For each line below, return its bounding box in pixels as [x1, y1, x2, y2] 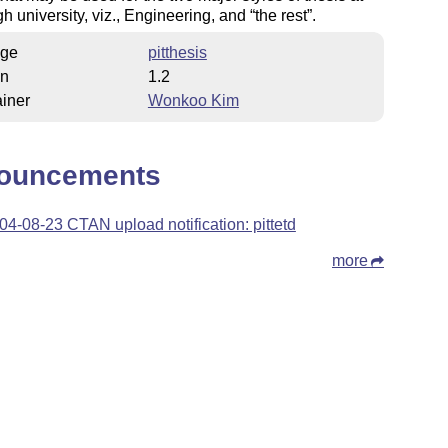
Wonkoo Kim [147, 91, 239, 109]
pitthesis [147, 43, 207, 61]
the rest [254, 6, 307, 24]
